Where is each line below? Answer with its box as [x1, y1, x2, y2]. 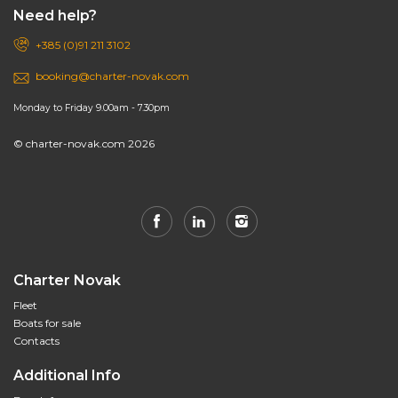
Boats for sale [13, 316, 81, 330]
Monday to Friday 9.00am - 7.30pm [13, 102, 170, 115]
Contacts [13, 334, 60, 348]
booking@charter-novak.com [36, 69, 189, 84]
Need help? [13, 7, 97, 25]
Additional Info [13, 367, 121, 385]
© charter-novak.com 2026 [13, 137, 155, 151]
